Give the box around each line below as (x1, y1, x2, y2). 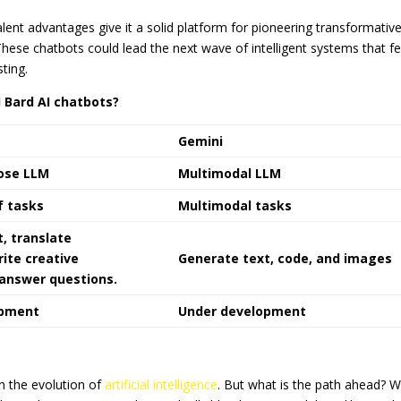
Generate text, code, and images (178, 250, 393, 268)
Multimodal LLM (178, 165, 282, 183)
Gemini (178, 132, 224, 150)
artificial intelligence (101, 376, 218, 394)
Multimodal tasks (178, 197, 293, 215)
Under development (178, 303, 307, 320)
